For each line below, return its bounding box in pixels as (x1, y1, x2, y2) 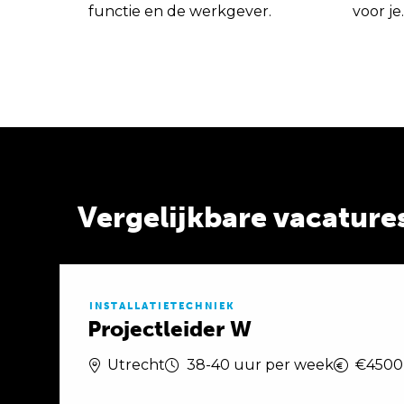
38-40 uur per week (187, 356, 334, 373)
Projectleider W (87, 316, 252, 342)
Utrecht (107, 356, 165, 373)
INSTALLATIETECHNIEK (89, 300, 235, 312)
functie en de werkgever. (88, 3, 271, 20)
